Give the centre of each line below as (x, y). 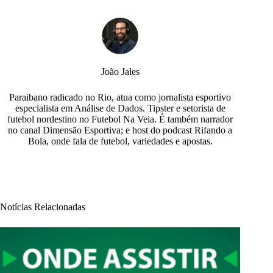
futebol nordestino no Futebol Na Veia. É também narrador (120, 119)
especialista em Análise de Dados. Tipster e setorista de (120, 108)
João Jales (120, 71)
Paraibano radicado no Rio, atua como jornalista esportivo (120, 97)
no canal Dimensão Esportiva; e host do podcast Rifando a (120, 130)
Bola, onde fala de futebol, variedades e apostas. (120, 141)
